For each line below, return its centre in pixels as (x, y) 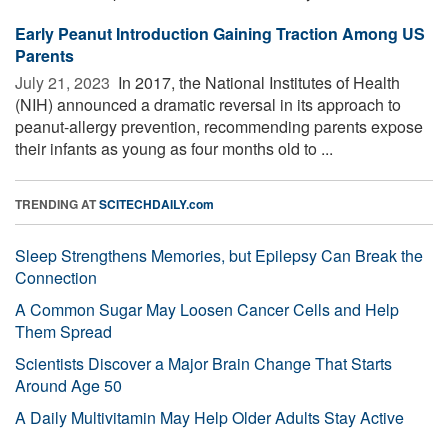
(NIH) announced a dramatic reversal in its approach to (208, 104)
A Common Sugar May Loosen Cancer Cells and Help (207, 309)
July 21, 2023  (64, 82)
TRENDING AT (57, 203)
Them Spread (63, 331)
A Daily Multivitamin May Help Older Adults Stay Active (209, 417)
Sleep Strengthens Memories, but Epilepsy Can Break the (219, 255)
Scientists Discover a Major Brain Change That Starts (203, 363)
